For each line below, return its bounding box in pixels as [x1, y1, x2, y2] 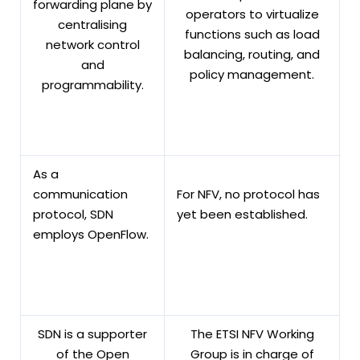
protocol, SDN [33, 205, 113, 223]
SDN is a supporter [38, 325, 147, 342]
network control [45, 35, 140, 53]
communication [33, 185, 128, 202]
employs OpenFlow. [33, 225, 149, 243]
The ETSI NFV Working [190, 325, 314, 342]
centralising [58, 15, 127, 33]
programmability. [41, 76, 144, 93]
